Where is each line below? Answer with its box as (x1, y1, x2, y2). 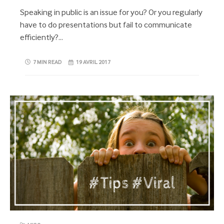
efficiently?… (20, 33, 63, 42)
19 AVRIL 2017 (76, 59, 111, 66)
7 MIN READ (33, 59, 62, 66)
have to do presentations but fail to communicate (20, 21, 192, 30)
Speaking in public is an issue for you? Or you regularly (20, 8, 202, 17)
